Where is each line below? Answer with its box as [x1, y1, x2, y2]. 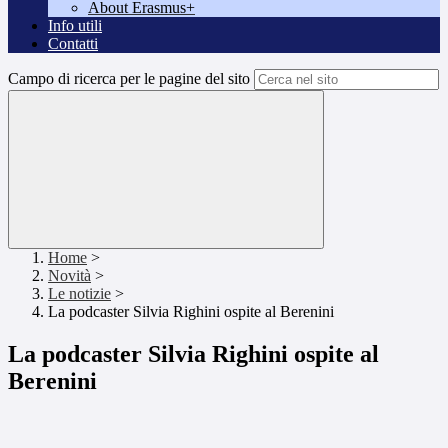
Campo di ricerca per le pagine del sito [8, 70, 250, 88]
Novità [48, 267, 91, 285]
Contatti [48, 35, 98, 53]
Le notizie [48, 285, 111, 303]
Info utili [48, 17, 102, 35]
